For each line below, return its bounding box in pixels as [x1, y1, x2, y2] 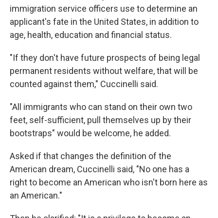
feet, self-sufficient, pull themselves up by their [10, 115, 191, 126]
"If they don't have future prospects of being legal [10, 53, 200, 63]
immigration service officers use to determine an [10, 3, 198, 14]
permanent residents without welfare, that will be [10, 66, 198, 76]
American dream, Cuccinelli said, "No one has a [10, 164, 189, 175]
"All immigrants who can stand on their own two [10, 102, 192, 112]
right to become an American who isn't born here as [10, 177, 208, 188]
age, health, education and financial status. [10, 30, 172, 40]
